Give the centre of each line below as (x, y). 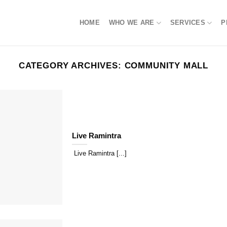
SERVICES (188, 23)
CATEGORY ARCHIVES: (71, 66)
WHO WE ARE (131, 23)
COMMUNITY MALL (166, 66)
